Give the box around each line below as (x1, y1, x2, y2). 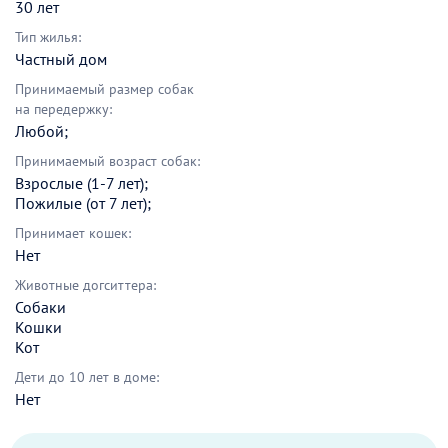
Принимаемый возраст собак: (15, 152, 200, 171)
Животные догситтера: (15, 276, 156, 295)
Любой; (15, 121, 68, 142)
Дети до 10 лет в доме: (15, 368, 159, 387)
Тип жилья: (15, 28, 81, 47)
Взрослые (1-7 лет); (15, 173, 148, 194)
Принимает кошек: (15, 224, 131, 243)
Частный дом (15, 49, 107, 70)
